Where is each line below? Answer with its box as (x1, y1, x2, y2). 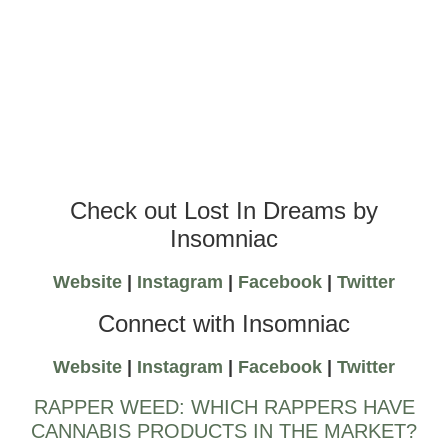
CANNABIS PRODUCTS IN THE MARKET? (31, 420, 417, 443)
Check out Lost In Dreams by (70, 196, 378, 224)
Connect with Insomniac (98, 310, 350, 338)
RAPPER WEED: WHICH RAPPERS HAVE (33, 396, 415, 419)
